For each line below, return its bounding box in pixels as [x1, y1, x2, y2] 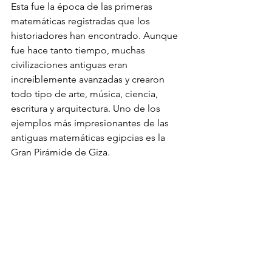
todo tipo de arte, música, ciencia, [11, 87, 160, 100]
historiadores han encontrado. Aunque [11, 29, 180, 41]
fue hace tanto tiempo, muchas [11, 44, 148, 56]
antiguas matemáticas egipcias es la [11, 131, 168, 143]
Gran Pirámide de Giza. [11, 146, 112, 158]
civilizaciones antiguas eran [11, 58, 130, 70]
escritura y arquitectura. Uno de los [11, 102, 163, 114]
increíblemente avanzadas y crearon [11, 73, 167, 85]
